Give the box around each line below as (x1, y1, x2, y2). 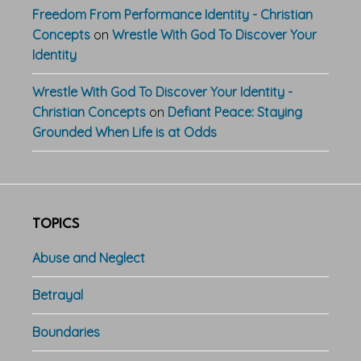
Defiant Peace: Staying (168, 103, 302, 120)
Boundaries (32, 323, 100, 340)
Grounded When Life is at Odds (32, 123, 217, 140)
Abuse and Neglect (32, 249, 145, 266)
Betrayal (32, 286, 83, 303)
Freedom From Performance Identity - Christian (32, 6, 313, 23)
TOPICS (32, 217, 79, 231)
